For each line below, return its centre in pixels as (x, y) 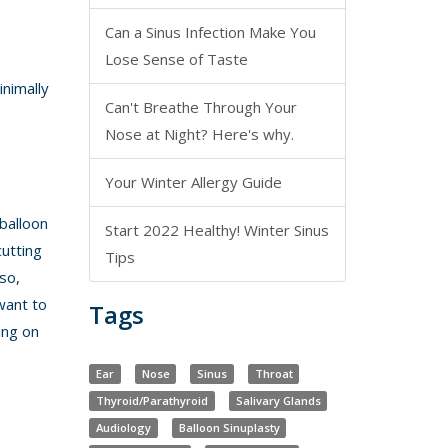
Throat (273, 373)
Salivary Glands (278, 400)
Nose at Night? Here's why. (200, 134)
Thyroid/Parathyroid (152, 400)
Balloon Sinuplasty (229, 427)
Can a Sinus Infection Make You (211, 32)
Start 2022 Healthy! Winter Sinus (217, 230)
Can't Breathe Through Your (201, 107)
